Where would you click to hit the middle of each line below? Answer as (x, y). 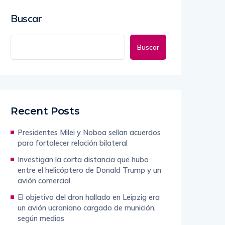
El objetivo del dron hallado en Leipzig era (89, 197)
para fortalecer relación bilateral (73, 143)
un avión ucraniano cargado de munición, (87, 208)
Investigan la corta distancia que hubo (83, 159)
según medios (41, 218)
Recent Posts (45, 111)
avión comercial (44, 181)
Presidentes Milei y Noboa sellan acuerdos (89, 132)
